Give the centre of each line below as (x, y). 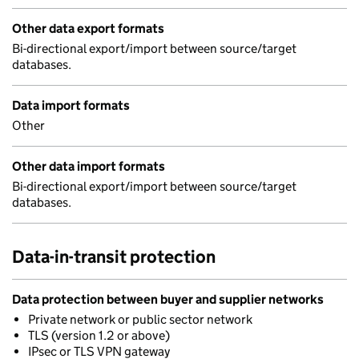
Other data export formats (88, 28)
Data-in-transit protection (114, 257)
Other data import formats (89, 166)
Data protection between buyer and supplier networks (168, 299)
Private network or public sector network (140, 319)
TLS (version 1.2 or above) (99, 335)
